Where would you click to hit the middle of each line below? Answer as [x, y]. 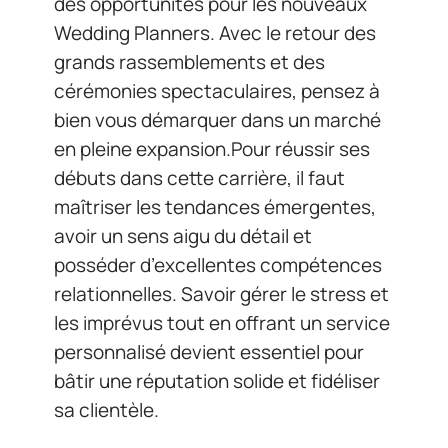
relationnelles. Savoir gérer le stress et [221, 294]
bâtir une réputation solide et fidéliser [217, 381]
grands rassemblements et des [189, 62]
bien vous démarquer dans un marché [217, 120]
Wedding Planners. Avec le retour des [215, 33]
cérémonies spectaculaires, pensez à [217, 91]
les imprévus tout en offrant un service [222, 323]
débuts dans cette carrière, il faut [199, 178]
